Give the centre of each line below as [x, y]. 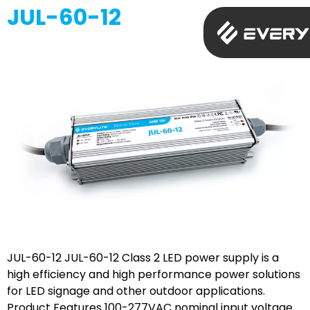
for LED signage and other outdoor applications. [136, 291]
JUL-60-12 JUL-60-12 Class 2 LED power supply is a [143, 258]
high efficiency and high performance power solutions [154, 275]
